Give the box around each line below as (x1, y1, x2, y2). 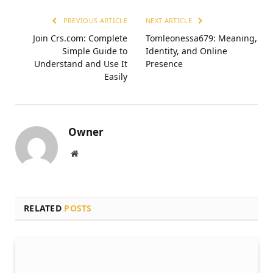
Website (77, 149, 105, 158)
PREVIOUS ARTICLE (61, 16, 127, 26)
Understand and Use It (34, 58, 127, 70)
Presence (146, 58, 183, 70)
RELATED (24, 202, 65, 214)
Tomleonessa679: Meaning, (146, 32, 257, 44)
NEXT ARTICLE (146, 16, 194, 26)
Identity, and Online (146, 45, 227, 57)
